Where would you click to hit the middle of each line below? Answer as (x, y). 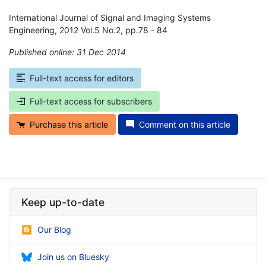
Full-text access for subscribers (91, 101)
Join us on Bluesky (73, 256)
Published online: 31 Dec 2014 (67, 52)
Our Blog (54, 229)
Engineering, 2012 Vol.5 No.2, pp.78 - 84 (88, 30)
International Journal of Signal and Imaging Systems (110, 17)
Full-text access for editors (82, 78)
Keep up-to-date (63, 202)
